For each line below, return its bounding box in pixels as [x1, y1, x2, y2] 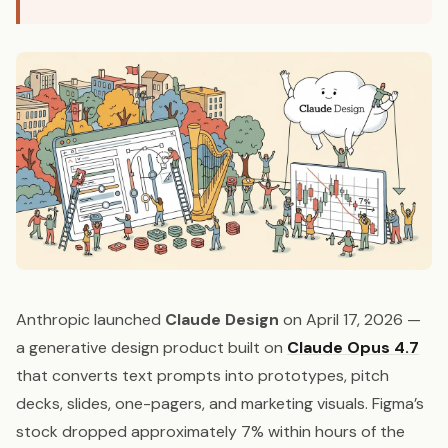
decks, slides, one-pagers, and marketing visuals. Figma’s [16, 393, 424, 415]
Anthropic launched [16, 309, 165, 331]
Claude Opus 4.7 [287, 337, 419, 359]
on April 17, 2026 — [279, 309, 421, 331]
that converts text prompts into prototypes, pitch [16, 365, 389, 387]
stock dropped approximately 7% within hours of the [16, 421, 405, 443]
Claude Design [165, 309, 279, 331]
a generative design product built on [16, 337, 287, 359]
